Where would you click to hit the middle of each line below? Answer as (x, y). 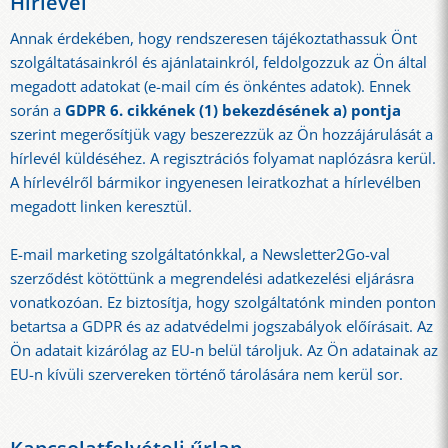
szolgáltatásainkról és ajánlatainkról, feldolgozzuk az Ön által (218, 62)
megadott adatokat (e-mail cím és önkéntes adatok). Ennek (210, 86)
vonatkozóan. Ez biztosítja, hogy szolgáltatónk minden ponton (223, 303)
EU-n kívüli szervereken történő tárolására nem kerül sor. (206, 375)
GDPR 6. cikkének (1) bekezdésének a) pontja (233, 110)
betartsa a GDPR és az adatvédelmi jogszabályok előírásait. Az (221, 327)
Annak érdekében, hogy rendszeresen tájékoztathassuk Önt (213, 38)
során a (37, 110)
